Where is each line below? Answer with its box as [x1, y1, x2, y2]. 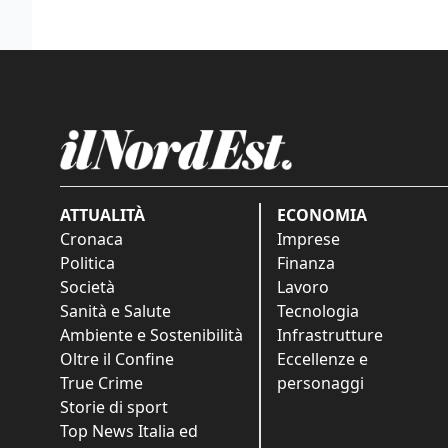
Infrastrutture [277, 324, 383, 347]
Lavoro [277, 276, 329, 299]
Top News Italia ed [60, 420, 198, 443]
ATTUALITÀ [60, 204, 145, 227]
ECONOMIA [277, 204, 367, 227]
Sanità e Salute [60, 300, 171, 323]
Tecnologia [277, 300, 359, 323]
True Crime [60, 372, 143, 395]
